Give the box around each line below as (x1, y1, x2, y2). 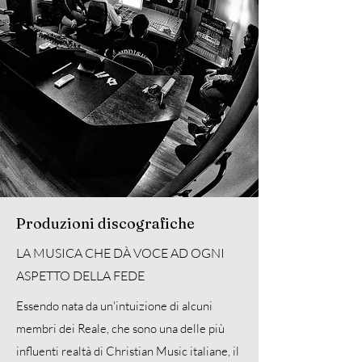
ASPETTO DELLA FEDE (16, 267, 145, 284)
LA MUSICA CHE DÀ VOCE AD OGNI (16, 245, 225, 261)
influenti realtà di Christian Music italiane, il (16, 343, 239, 359)
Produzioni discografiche (16, 214, 195, 233)
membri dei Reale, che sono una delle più (16, 321, 225, 336)
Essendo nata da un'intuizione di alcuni (16, 298, 213, 314)
